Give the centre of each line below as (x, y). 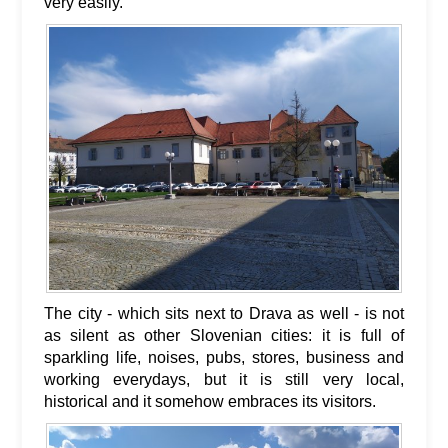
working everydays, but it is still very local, (224, 379)
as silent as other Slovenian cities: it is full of (224, 335)
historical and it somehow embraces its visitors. (210, 401)
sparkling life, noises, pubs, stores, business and (224, 357)
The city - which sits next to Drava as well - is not (224, 313)
